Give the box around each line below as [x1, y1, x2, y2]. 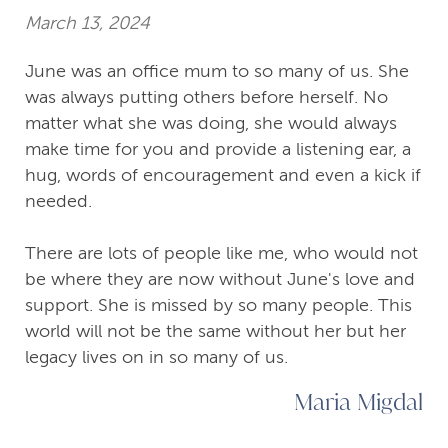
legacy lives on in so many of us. [25, 347, 288, 368]
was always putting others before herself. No [25, 87, 388, 108]
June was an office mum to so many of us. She [25, 61, 409, 82]
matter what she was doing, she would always [25, 113, 397, 134]
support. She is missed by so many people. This [25, 295, 412, 316]
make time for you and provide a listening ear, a [25, 139, 411, 160]
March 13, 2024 [25, 12, 150, 33]
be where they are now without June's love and [25, 269, 415, 290]
